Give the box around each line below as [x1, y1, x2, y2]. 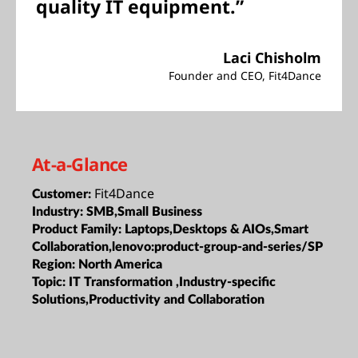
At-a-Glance [32, 151, 128, 176]
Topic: [32, 275, 69, 288]
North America [78, 257, 162, 271]
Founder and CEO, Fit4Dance [169, 68, 321, 83]
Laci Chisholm [223, 48, 321, 67]
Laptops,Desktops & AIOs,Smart [125, 222, 308, 236]
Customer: [32, 187, 94, 201]
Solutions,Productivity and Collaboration [32, 292, 265, 306]
